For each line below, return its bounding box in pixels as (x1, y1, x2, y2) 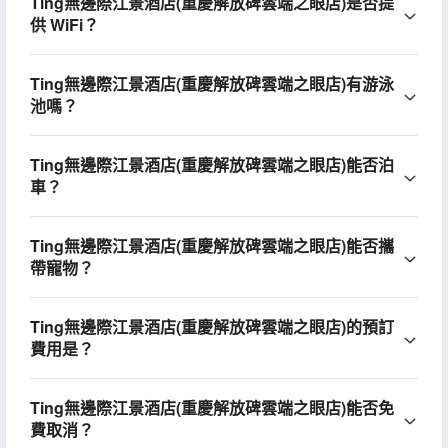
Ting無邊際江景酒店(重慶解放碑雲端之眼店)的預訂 (29, 314, 394, 338)
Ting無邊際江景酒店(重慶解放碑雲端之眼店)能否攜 (29, 233, 394, 257)
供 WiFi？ (29, 12, 99, 36)
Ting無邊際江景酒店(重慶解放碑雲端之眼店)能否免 (29, 395, 394, 419)
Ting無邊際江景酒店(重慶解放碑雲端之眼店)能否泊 (29, 152, 394, 176)
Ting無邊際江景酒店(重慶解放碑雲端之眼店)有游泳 (29, 71, 394, 95)
